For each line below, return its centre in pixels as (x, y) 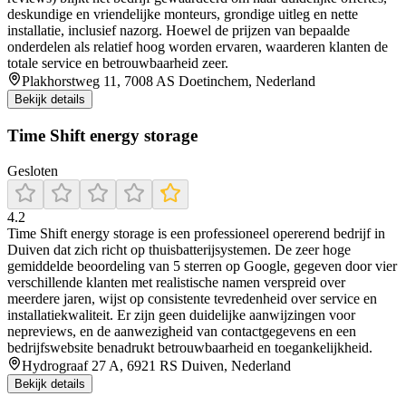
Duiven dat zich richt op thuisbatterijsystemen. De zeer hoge (179, 249)
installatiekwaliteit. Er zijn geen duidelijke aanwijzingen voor (181, 314)
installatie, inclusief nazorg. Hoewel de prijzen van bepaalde (179, 31)
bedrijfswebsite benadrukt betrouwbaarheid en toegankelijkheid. (190, 347)
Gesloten (33, 170)
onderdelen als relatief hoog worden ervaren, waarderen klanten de (198, 47)
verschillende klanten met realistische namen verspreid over (176, 282)
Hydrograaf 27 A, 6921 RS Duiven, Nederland (156, 365)
